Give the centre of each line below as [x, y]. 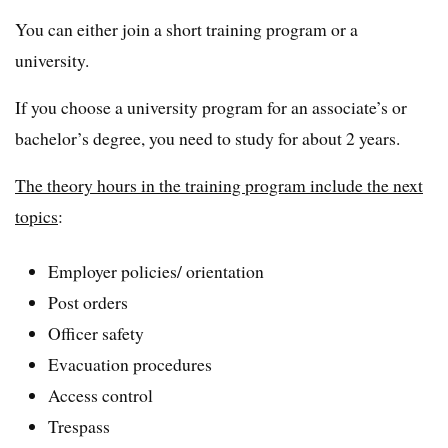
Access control [101, 395]
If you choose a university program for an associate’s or [211, 106]
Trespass [79, 426]
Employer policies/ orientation [156, 271]
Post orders [88, 302]
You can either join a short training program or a [186, 28]
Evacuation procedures [130, 364]
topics [36, 215]
